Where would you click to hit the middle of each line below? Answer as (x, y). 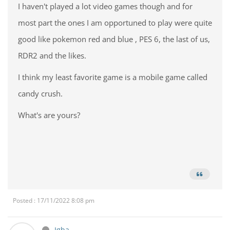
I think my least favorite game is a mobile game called (113, 77)
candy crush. (40, 93)
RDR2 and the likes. (52, 55)
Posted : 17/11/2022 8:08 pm (54, 200)
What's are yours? (49, 115)
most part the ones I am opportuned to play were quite (115, 23)
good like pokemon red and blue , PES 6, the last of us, (114, 39)
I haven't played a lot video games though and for (105, 6)
